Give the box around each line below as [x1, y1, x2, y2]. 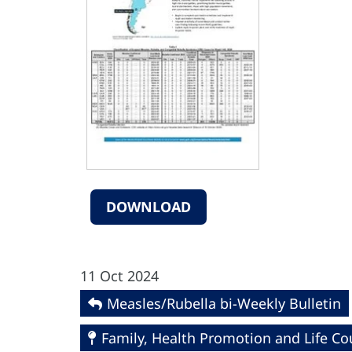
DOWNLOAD [106, 197, 191, 217]
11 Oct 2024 [80, 266, 159, 285]
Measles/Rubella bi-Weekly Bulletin [107, 294, 341, 313]
